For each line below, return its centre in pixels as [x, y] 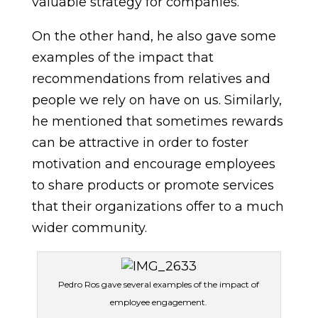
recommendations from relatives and [151, 79]
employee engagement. [159, 302]
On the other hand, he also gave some [154, 36]
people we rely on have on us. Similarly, [157, 100]
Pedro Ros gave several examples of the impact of [159, 284]
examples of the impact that [122, 57]
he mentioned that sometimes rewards [157, 121]
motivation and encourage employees [153, 164]
